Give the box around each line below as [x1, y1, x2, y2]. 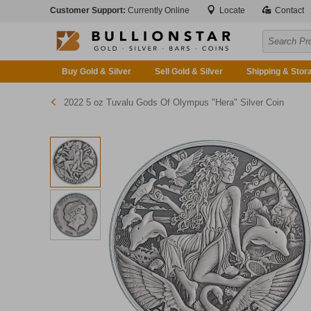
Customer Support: [50, 6, 128, 15]
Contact [273, 6, 304, 15]
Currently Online [128, 6, 190, 15]
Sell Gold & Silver [155, 67, 223, 76]
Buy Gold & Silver [62, 67, 131, 76]
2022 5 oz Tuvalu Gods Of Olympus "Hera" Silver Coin [64, 97, 284, 108]
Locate [217, 6, 245, 15]
